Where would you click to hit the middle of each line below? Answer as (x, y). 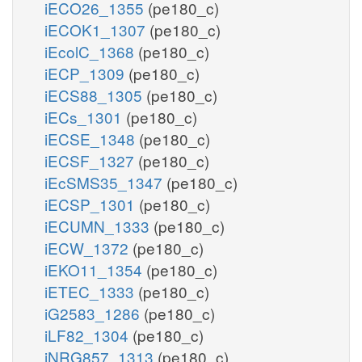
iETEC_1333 (91, 291)
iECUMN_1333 (99, 225)
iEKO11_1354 (95, 269)
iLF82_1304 (88, 335)
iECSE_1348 (92, 138)
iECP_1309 (86, 73)
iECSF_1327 (91, 160)
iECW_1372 (88, 247)
